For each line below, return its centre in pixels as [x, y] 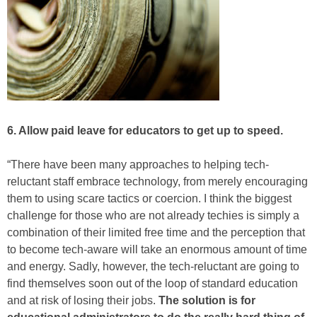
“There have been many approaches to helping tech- [138, 165]
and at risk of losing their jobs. [83, 301]
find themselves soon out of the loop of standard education [152, 284]
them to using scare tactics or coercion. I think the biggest [149, 199]
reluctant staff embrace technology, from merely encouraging [157, 182]
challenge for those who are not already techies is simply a [153, 216]
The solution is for [207, 301]
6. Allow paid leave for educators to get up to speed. [145, 131]
